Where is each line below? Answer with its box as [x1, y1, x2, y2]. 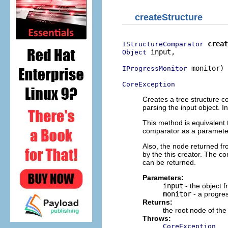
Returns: [142, 198, 173, 206]
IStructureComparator [122, 40, 204, 48]
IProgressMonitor [122, 65, 187, 72]
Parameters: [142, 174, 184, 182]
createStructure [135, 12, 203, 22]
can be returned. [142, 158, 196, 166]
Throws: [142, 214, 171, 222]
